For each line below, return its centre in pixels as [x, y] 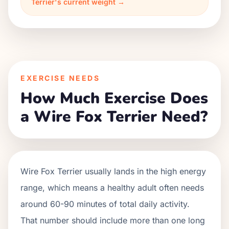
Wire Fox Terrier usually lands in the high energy [113, 171]
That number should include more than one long [113, 220]
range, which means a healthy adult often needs [112, 188]
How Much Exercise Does [114, 98]
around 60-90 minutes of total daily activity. [105, 204]
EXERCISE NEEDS [60, 78]
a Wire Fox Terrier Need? [114, 117]
